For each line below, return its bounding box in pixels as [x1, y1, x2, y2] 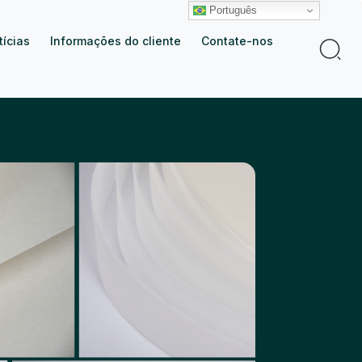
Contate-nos [201, 33, 273, 48]
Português [206, 3, 257, 16]
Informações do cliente [50, 33, 181, 48]
